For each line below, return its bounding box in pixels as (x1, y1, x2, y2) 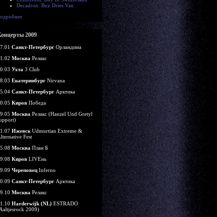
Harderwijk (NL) (12, 201, 52, 206)
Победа (27, 100, 46, 106)
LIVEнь (27, 156, 46, 162)
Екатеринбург (12, 77, 46, 83)
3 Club (23, 66, 40, 72)
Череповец (12, 167, 37, 173)
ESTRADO (52, 201, 78, 206)
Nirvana (46, 77, 65, 83)
